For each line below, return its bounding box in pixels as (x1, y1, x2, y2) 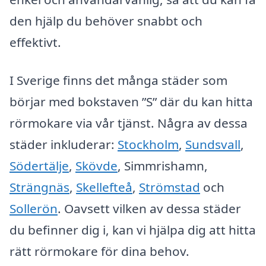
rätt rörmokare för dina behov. (9, 242, 189, 259)
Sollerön (9, 199, 58, 217)
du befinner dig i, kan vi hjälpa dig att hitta (9, 221, 256, 238)
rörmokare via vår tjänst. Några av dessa (9, 114, 248, 131)
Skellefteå (76, 178, 132, 195)
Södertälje (9, 157, 69, 174)
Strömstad (139, 178, 200, 195)
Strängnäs (9, 178, 69, 195)
